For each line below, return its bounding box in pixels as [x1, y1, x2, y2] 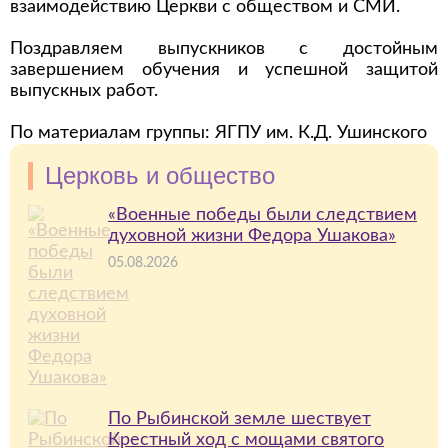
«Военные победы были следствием [108, 206, 417, 224]
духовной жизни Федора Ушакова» [108, 227, 396, 245]
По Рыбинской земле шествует [108, 410, 371, 428]
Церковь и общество [45, 162, 275, 189]
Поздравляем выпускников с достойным [10, 40, 438, 58]
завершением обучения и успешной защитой [10, 61, 438, 79]
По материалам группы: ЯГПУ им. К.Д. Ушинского [10, 124, 427, 142]
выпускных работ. [10, 82, 163, 100]
